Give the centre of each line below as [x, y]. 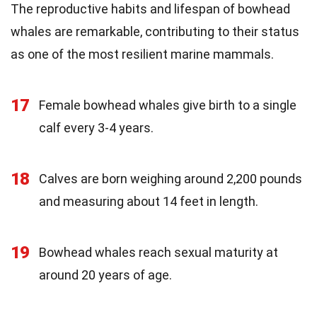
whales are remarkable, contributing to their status [155, 31]
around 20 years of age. [105, 275]
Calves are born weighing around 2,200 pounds [171, 178]
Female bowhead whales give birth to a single [168, 105]
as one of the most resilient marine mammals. [142, 54]
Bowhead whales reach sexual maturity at [158, 252]
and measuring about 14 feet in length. [149, 201]
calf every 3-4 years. [96, 127]
